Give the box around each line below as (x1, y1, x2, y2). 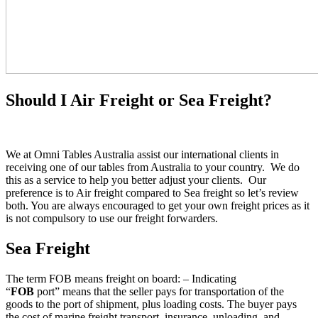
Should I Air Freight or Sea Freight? (6, 90, 272, 109)
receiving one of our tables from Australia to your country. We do (6, 160, 300, 173)
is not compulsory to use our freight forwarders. (6, 212, 218, 224)
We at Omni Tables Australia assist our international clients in (6, 148, 279, 160)
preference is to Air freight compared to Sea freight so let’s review (6, 186, 299, 199)
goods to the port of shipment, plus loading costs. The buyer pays (6, 297, 297, 310)
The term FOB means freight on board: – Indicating (6, 272, 236, 285)
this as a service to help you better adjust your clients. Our (6, 173, 266, 186)
